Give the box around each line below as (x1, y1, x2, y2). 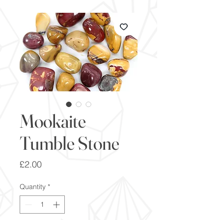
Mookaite (20, 109, 86, 133)
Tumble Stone (20, 131, 119, 155)
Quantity (20, 182, 46, 191)
